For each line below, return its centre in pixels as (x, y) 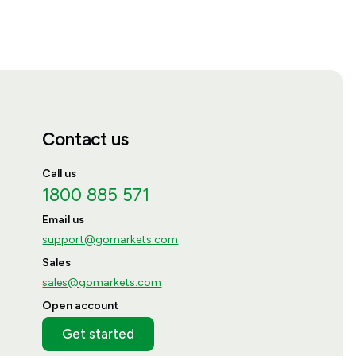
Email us (64, 219)
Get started (99, 333)
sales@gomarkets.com (102, 282)
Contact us (85, 140)
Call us (60, 173)
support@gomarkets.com (110, 239)
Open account (81, 305)
